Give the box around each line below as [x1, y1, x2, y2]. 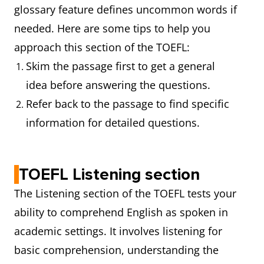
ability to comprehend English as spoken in [14, 205, 228, 219]
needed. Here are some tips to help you [14, 21, 210, 35]
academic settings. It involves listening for [14, 224, 222, 238]
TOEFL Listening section [19, 164, 200, 184]
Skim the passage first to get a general [26, 59, 215, 73]
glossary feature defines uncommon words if [14, 2, 237, 16]
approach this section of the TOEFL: [14, 40, 190, 54]
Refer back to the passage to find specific [26, 97, 229, 111]
